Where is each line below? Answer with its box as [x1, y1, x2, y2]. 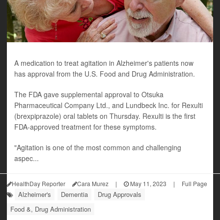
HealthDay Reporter [12, 179, 65, 188]
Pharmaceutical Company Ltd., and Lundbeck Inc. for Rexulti [14, 100, 203, 110]
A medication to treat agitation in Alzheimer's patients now [14, 58, 193, 68]
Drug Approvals [98, 190, 141, 199]
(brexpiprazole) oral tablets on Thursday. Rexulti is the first [14, 111, 195, 121]
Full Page [182, 179, 207, 188]
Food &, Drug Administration [10, 204, 91, 214]
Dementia [61, 190, 88, 199]
